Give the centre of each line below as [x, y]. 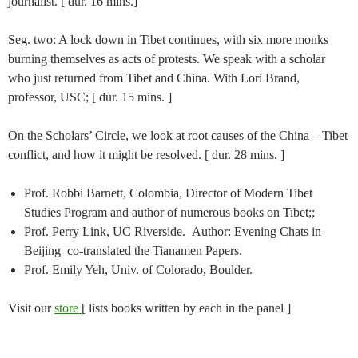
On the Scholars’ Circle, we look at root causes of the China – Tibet [178, 136]
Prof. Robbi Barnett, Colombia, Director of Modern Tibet [168, 193]
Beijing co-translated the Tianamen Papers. [133, 251]
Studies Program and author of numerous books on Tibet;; [169, 213]
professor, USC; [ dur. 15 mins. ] [90, 97]
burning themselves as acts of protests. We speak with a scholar [167, 59]
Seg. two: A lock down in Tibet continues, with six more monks [168, 40]
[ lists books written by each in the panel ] [186, 308]
